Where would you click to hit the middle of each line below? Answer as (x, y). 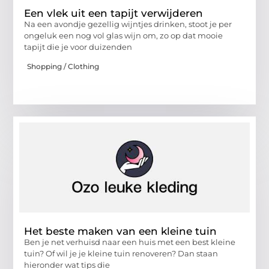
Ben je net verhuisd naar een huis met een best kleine (130, 242)
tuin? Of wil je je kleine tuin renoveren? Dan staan (121, 254)
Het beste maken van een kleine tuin (121, 231)
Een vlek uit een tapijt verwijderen (114, 13)
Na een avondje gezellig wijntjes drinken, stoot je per (128, 24)
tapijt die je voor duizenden (78, 47)
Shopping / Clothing (63, 67)
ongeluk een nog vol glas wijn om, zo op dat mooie (124, 35)
